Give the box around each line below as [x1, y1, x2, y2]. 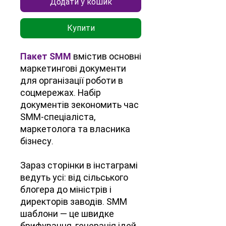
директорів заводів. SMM [20, 196, 127, 207]
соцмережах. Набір [20, 87, 101, 98]
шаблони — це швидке [20, 208, 114, 219]
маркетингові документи [20, 63, 126, 74]
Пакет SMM [20, 51, 71, 62]
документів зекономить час [20, 99, 139, 110]
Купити [67, 23, 95, 33]
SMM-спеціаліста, [20, 111, 95, 123]
